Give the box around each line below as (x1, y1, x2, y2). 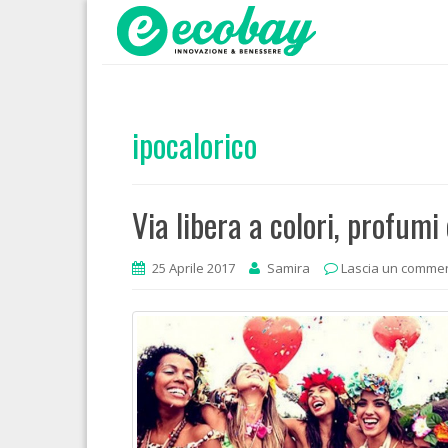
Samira (267, 259, 310, 277)
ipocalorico (132, 121, 257, 168)
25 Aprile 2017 (152, 259, 235, 277)
